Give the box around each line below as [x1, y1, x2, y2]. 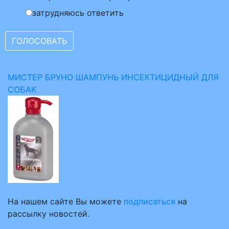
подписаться [124, 196, 175, 207]
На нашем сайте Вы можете [8, 196, 124, 207]
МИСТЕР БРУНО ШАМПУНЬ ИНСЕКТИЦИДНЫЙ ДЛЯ [8, 72, 219, 82]
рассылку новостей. [8, 209, 89, 219]
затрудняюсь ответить [32, 8, 124, 18]
